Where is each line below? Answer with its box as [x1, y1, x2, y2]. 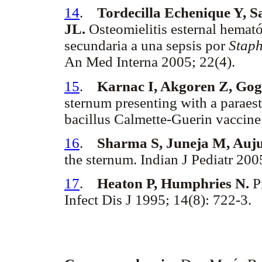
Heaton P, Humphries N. [97, 175, 249, 192]
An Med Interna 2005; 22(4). [64, 54, 235, 70]
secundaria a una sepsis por [64, 37, 229, 54]
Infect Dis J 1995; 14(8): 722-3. [64, 192, 251, 208]
